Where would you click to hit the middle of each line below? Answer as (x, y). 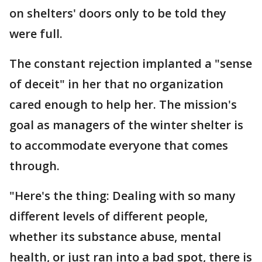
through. (35, 166)
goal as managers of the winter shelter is (126, 125)
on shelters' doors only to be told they (118, 13)
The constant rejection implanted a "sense (131, 63)
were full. (36, 34)
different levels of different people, (108, 216)
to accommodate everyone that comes (119, 145)
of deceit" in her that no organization (116, 84)
